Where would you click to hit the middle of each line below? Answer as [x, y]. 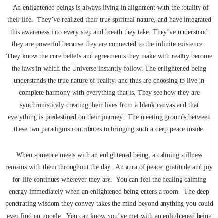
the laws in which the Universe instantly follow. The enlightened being [109, 69]
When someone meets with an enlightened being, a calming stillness [109, 155]
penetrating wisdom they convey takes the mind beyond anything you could [109, 204]
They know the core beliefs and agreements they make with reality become [109, 56]
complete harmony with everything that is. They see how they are [109, 93]
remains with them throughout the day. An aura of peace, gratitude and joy [109, 167]
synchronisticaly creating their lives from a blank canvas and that [109, 105]
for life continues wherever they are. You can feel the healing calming [109, 180]
